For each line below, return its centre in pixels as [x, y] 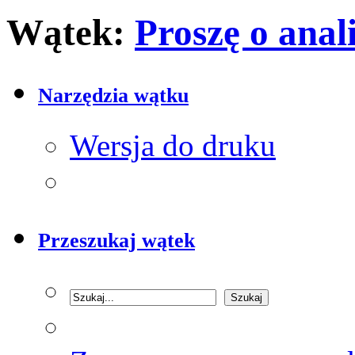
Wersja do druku [173, 146]
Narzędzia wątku [113, 96]
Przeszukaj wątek [116, 241]
